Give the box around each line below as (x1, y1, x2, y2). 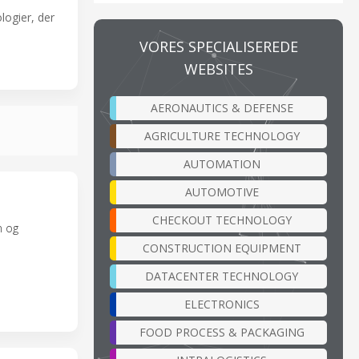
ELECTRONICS (184, 296, 260, 312)
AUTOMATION (183, 155, 260, 171)
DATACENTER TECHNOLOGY (145, 268, 298, 284)
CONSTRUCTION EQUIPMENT (142, 240, 301, 256)
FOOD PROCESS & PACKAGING (139, 324, 305, 340)
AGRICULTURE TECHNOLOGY (143, 127, 300, 143)
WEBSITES (184, 58, 253, 79)
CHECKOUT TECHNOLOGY (151, 212, 292, 228)
